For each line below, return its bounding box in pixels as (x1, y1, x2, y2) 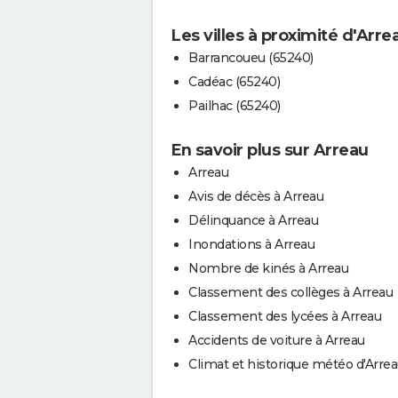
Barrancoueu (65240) (188, 50, 314, 67)
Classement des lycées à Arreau (188, 308, 381, 325)
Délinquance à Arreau (188, 212, 318, 229)
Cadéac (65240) (188, 74, 280, 91)
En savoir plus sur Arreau (171, 140, 369, 161)
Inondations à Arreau (188, 236, 314, 253)
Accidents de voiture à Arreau (188, 332, 365, 349)
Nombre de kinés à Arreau (188, 260, 348, 277)
